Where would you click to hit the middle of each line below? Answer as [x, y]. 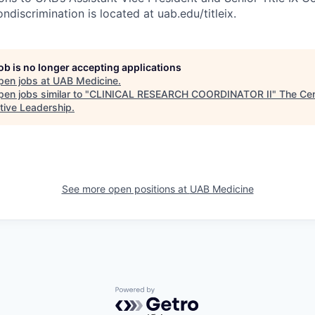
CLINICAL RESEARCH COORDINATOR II [181, 94]
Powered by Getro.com [176, 293]
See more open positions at [126, 188]
